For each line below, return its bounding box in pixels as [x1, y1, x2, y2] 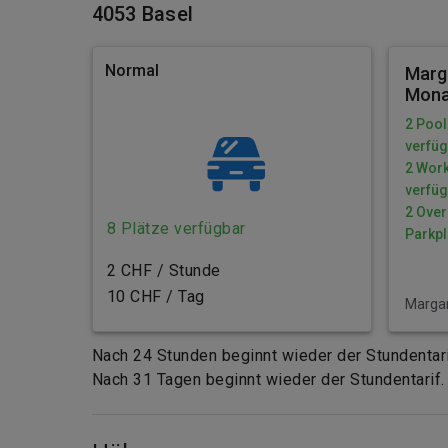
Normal [104, 60, 159, 80]
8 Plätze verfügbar [106, 218, 246, 238]
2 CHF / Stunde [106, 260, 221, 280]
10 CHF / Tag [106, 286, 205, 306]
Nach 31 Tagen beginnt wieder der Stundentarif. [91, 369, 445, 389]
